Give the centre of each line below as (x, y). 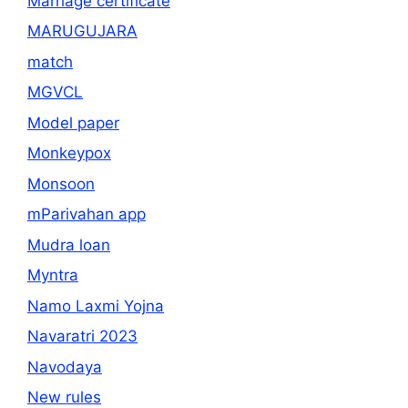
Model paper (73, 122)
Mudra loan (69, 245)
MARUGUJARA (82, 31)
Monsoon (61, 184)
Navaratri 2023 (82, 337)
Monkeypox (69, 153)
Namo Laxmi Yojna (96, 306)
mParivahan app (87, 214)
